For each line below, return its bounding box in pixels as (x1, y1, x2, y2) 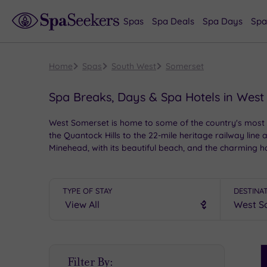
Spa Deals (152, 15, 194, 27)
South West (111, 61, 156, 72)
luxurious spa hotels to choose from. (49, 155, 193, 166)
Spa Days (203, 15, 243, 27)
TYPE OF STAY (63, 185, 112, 195)
